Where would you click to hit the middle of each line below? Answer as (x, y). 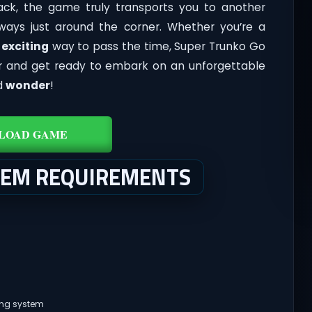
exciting (25, 46)
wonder (28, 85)
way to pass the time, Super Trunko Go (157, 46)
